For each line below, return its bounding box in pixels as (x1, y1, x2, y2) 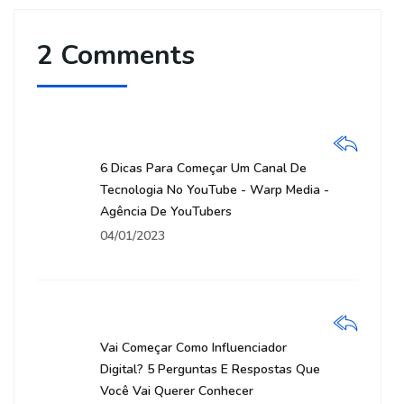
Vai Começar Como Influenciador (100, 339, 287, 356)
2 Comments (37, 37, 195, 74)
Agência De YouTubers (100, 203, 232, 220)
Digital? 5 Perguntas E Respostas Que (100, 361, 320, 378)
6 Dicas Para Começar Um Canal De (100, 160, 307, 177)
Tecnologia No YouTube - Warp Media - (100, 181, 329, 198)
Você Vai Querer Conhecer (100, 382, 253, 399)
